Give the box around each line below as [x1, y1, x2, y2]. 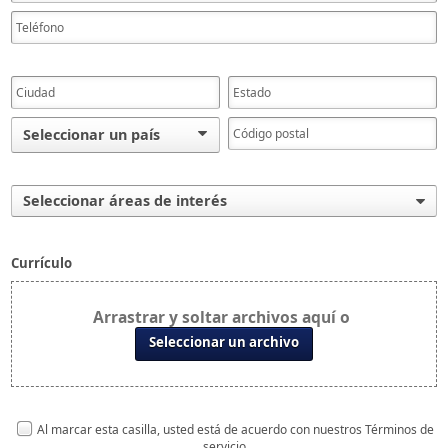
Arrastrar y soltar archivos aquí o [93, 306, 350, 328]
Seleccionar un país [23, 125, 161, 144]
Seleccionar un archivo [149, 333, 299, 352]
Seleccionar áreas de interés [23, 191, 228, 210]
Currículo [11, 254, 73, 272]
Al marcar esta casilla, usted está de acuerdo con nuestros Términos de [36, 420, 434, 438]
